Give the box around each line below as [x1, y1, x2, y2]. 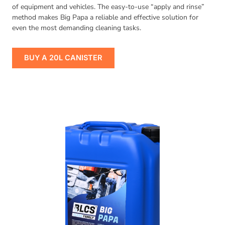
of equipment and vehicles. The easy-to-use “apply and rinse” [12, 2, 204, 12]
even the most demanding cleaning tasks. [12, 23, 141, 33]
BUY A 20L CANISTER [24, 53, 102, 63]
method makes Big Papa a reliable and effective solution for [12, 13, 198, 22]
